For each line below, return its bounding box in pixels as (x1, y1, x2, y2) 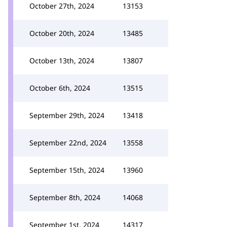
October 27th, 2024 (29, 1, 94, 11)
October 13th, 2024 (29, 56, 94, 65)
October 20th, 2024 (29, 28, 94, 38)
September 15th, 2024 (29, 165, 104, 175)
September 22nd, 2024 (29, 138, 106, 147)
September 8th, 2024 (29, 193, 100, 202)
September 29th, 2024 (29, 110, 104, 120)
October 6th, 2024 (29, 83, 90, 93)
